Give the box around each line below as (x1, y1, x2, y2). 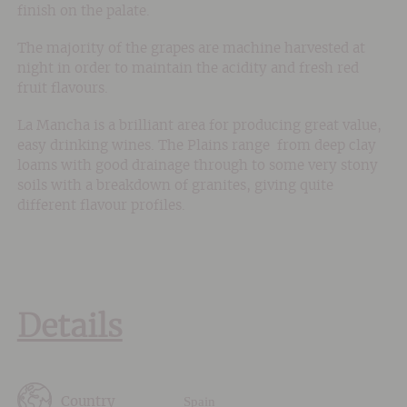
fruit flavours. (16, 82, 108, 96)
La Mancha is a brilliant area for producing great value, (16, 119, 382, 134)
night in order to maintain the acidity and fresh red (16, 62, 359, 76)
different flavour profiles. (16, 199, 185, 213)
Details (16, 313, 123, 344)
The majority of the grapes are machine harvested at (16, 42, 365, 56)
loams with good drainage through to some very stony (16, 159, 378, 174)
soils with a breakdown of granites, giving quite (16, 179, 333, 194)
